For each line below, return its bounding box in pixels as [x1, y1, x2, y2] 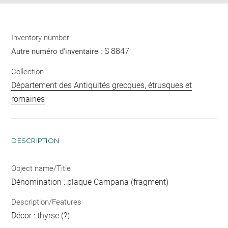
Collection [11, 67, 44, 76]
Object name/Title [11, 163, 71, 173]
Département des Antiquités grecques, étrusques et [11, 80, 192, 90]
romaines [11, 94, 45, 104]
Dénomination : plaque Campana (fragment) [11, 177, 169, 187]
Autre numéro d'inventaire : [11, 47, 105, 56]
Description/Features [11, 197, 82, 207]
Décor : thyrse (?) [11, 211, 70, 221]
